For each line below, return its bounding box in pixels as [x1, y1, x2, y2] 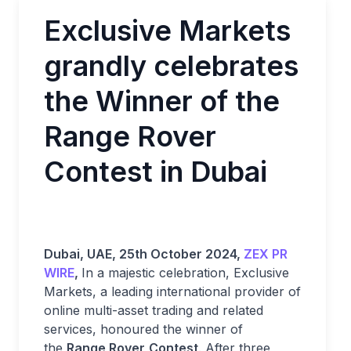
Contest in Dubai [44, 154, 267, 189]
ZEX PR [244, 246, 288, 262]
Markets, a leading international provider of [44, 284, 301, 299]
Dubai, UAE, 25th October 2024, [44, 246, 244, 262]
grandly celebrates [44, 49, 299, 83]
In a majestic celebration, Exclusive [81, 265, 289, 280]
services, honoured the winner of [44, 321, 243, 337]
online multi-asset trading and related [44, 302, 263, 318]
